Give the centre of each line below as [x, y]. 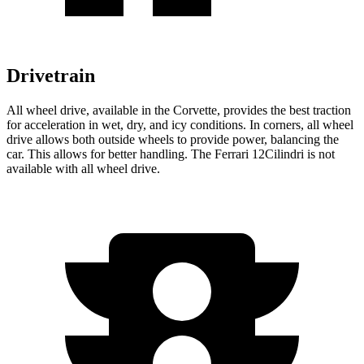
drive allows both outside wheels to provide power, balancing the [173, 139]
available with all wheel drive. [83, 168]
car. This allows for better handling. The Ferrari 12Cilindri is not [171, 154]
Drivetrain [51, 75]
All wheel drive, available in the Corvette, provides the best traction [179, 110]
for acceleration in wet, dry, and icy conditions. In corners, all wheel [180, 124]
